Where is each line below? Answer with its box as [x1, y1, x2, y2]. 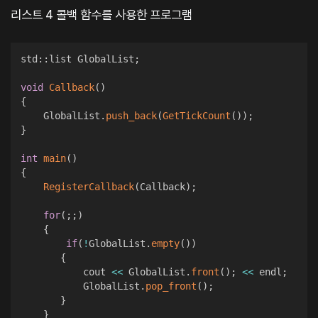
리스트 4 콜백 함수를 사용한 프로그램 [11, 6, 192, 22]
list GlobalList [48, 53, 134, 65]
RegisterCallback [43, 181, 134, 193]
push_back [105, 110, 157, 122]
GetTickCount [162, 110, 231, 122]
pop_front [145, 280, 197, 292]
